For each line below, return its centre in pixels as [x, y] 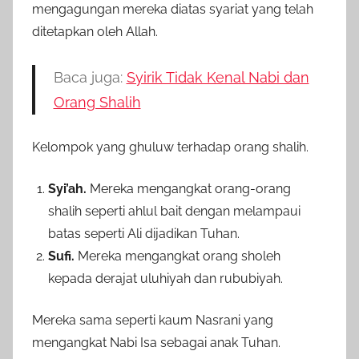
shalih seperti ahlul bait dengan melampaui [174, 212]
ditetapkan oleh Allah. [95, 32]
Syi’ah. [67, 189]
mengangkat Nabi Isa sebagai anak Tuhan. [156, 343]
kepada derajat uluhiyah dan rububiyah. [165, 279]
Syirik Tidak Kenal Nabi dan [218, 78]
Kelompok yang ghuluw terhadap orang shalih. [170, 147]
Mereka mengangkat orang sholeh [177, 256]
